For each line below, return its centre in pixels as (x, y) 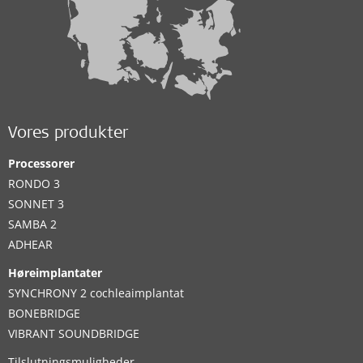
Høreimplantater (55, 272)
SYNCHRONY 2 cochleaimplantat (96, 293)
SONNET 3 (36, 203)
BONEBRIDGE (44, 313)
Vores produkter (68, 134)
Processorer (41, 163)
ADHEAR (30, 244)
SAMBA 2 (32, 224)
